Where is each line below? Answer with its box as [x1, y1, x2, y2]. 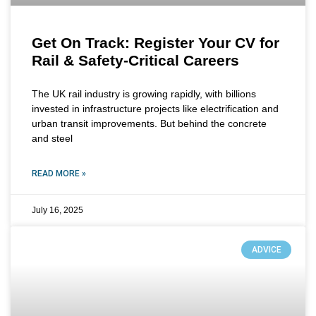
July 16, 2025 [32, 205, 83, 215]
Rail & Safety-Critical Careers [32, 51, 239, 68]
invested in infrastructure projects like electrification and [32, 102, 279, 114]
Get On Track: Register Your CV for [32, 34, 279, 51]
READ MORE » [32, 168, 86, 178]
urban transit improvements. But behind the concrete [32, 117, 267, 129]
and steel [32, 132, 73, 144]
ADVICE [251, 245, 281, 255]
